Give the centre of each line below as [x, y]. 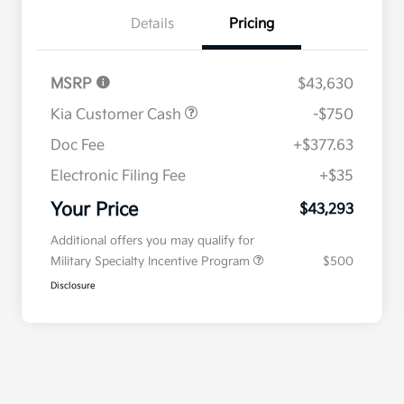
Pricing [252, 24]
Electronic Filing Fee [118, 177]
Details [152, 24]
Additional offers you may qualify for [152, 241]
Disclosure [73, 286]
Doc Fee [78, 146]
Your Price [94, 211]
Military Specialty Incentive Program [152, 262]
